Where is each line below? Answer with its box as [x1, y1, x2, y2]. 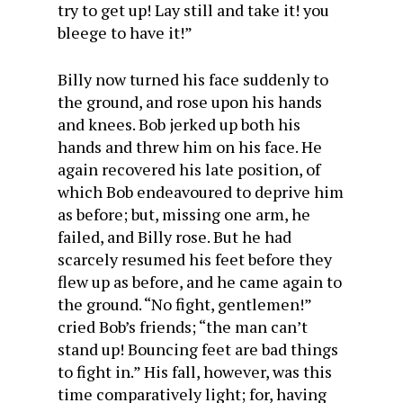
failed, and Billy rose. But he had [58, 226, 291, 247]
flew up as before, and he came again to [58, 271, 342, 292]
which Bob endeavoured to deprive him [58, 181, 344, 202]
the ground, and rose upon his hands [58, 91, 322, 112]
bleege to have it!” [58, 22, 193, 43]
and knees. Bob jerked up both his [58, 113, 300, 135]
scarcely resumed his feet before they [58, 248, 332, 270]
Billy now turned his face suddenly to [58, 68, 328, 90]
